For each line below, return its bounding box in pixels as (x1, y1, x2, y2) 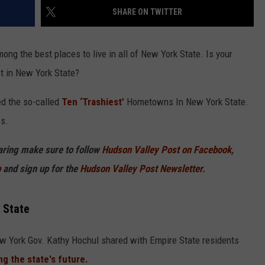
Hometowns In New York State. (124, 96, 248, 108)
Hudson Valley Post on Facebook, (102, 144, 234, 156)
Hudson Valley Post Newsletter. (80, 163, 205, 175)
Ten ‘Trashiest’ (62, 96, 124, 108)
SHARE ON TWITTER (112, 7, 182, 17)
